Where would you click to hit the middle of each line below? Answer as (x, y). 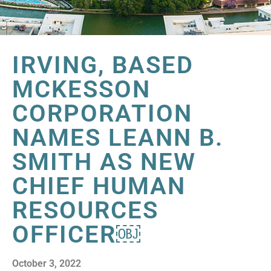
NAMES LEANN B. (118, 137)
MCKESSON (81, 89)
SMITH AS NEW (104, 162)
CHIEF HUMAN (99, 186)
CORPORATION (102, 113)
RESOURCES (85, 210)
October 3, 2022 (47, 263)
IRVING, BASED (103, 65)
